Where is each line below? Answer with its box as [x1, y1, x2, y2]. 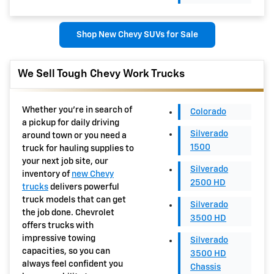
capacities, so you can [22, 247, 110, 256]
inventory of [22, 170, 72, 179]
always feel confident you [22, 260, 123, 269]
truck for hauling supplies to [22, 144, 134, 154]
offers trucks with [22, 221, 94, 231]
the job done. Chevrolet [22, 209, 114, 218]
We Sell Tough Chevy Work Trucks [18, 68, 185, 80]
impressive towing [22, 234, 95, 243]
